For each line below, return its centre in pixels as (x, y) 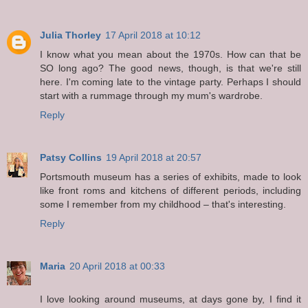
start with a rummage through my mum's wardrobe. (151, 95)
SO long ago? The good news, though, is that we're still (170, 68)
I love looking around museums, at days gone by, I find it (170, 299)
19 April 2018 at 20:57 (154, 157)
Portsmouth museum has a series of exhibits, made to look (170, 176)
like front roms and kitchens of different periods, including (170, 190)
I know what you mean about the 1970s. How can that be (170, 54)
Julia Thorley (70, 35)
